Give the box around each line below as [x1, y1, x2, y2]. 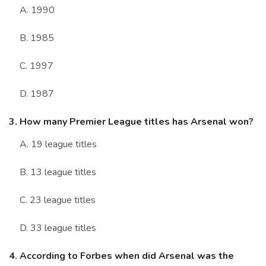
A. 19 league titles [20, 138, 97, 151]
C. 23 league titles [20, 194, 96, 207]
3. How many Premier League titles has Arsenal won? [9, 115, 254, 129]
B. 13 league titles [20, 166, 96, 179]
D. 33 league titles [20, 221, 96, 235]
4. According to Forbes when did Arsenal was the [9, 249, 234, 263]
